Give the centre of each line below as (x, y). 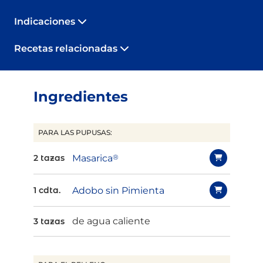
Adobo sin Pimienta (118, 190)
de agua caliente (111, 221)
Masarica (92, 158)
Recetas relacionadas (67, 49)
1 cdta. (47, 190)
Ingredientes (80, 97)
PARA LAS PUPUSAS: (75, 133)
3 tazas (49, 222)
